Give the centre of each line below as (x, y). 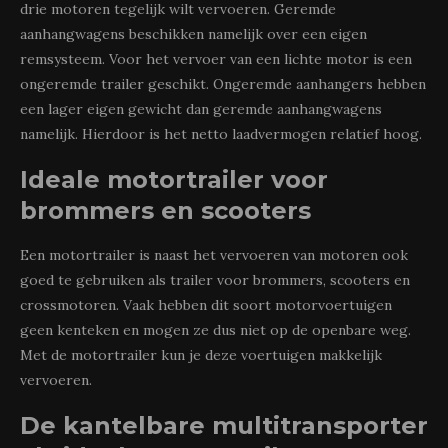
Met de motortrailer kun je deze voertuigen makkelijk (201, 355)
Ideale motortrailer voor (174, 179)
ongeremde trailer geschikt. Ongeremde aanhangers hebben (223, 84)
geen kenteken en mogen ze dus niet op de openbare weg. (215, 330)
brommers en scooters (165, 210)
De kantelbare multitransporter (224, 425)
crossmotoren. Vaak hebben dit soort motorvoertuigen (206, 305)
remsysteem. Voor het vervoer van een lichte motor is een (216, 59)
